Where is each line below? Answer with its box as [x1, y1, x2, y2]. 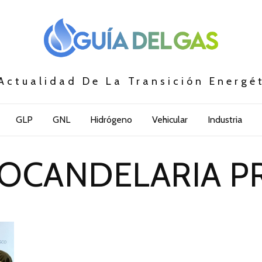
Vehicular [151, 114, 188, 126]
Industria [207, 114, 242, 126]
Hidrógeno [89, 114, 132, 126]
